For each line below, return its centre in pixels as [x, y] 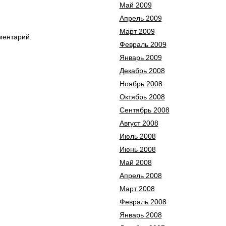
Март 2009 [137, 31]
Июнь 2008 [137, 149]
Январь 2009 [140, 58]
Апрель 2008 [140, 176]
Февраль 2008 [143, 202]
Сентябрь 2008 [144, 110]
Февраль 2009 [143, 44]
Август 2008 [139, 123]
